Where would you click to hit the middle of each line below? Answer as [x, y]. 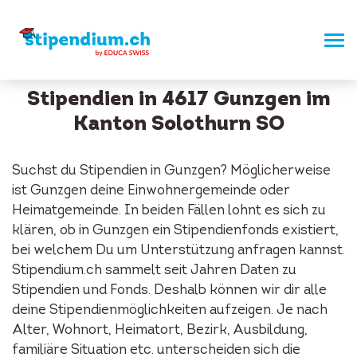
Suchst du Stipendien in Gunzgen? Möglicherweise [171, 171]
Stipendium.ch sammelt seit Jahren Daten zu [154, 271]
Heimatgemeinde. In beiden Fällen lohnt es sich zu [169, 211]
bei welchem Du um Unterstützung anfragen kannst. [178, 251]
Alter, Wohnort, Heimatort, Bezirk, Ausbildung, [160, 330]
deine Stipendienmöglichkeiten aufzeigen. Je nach [170, 310]
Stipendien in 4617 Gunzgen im [178, 100]
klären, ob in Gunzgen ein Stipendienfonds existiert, [175, 231]
